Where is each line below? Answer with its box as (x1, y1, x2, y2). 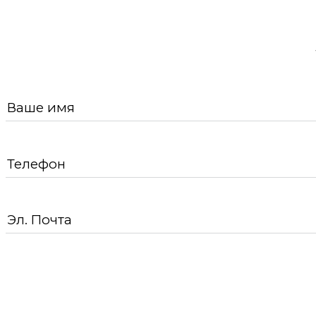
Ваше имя (7, 99, 75, 116)
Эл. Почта (7, 212, 72, 229)
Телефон (7, 155, 66, 172)
